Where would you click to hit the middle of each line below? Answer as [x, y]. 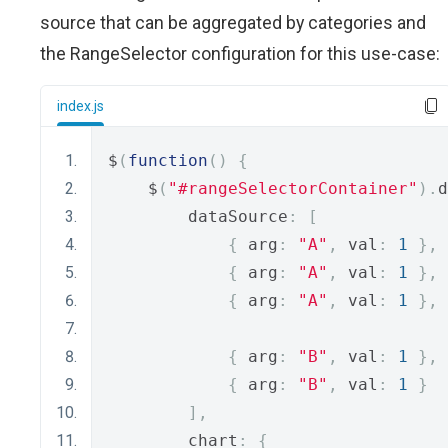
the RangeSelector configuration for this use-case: [240, 53]
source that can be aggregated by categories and [233, 22]
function [168, 160]
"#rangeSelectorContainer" [293, 188]
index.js [80, 106]
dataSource [198, 216]
